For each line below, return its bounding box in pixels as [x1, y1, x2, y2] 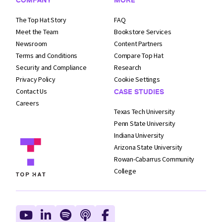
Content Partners [114, 39, 163, 48]
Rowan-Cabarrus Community [114, 154, 194, 164]
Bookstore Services [114, 27, 171, 36]
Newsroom [16, 39, 47, 48]
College [114, 166, 136, 175]
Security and [16, 62, 52, 72]
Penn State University [114, 118, 175, 128]
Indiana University [114, 130, 164, 140]
